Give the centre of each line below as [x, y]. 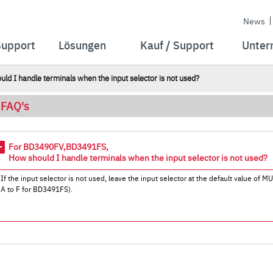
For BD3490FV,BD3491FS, [59, 146]
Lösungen [82, 45]
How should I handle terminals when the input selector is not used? [138, 157]
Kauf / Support [177, 45]
